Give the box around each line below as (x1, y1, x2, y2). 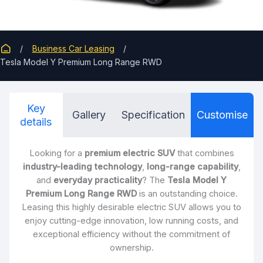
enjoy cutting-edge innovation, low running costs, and (25, 215, 238, 226)
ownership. (109, 242, 154, 253)
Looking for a (29, 147, 85, 159)
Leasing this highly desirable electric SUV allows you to (22, 201, 241, 213)
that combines (174, 147, 234, 159)
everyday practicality (53, 174, 142, 186)
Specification (122, 109, 185, 122)
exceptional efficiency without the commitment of (33, 228, 230, 240)
